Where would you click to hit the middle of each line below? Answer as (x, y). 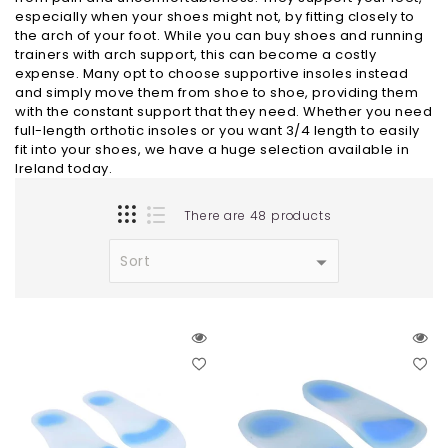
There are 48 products (257, 216)
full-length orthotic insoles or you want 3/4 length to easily (217, 131)
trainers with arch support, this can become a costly (195, 55)
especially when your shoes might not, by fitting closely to (215, 17)
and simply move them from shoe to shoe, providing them (216, 93)
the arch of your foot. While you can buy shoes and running (219, 36)
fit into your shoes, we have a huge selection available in (212, 150)
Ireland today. (63, 169)
